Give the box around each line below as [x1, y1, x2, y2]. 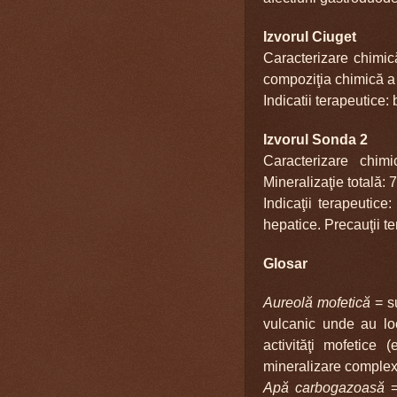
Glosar [263, 255, 307, 271]
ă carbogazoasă [281, 379, 385, 395]
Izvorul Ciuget [263, 28, 356, 44]
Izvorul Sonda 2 [263, 131, 368, 147]
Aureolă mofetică [263, 294, 375, 310]
